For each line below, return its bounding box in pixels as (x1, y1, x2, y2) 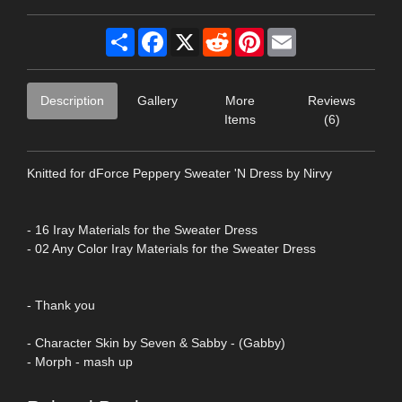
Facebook (167, 27, 223, 42)
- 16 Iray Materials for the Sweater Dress (27, 222, 258, 237)
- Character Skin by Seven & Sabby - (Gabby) (27, 335, 285, 350)
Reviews (308, 92, 356, 108)
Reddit (232, 27, 268, 42)
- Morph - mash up (27, 354, 133, 369)
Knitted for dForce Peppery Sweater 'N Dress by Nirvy (27, 165, 332, 180)
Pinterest (264, 27, 314, 42)
